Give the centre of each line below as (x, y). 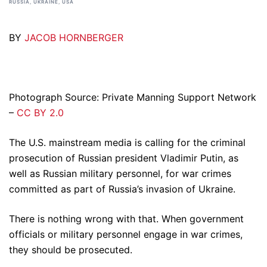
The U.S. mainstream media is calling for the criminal (127, 142)
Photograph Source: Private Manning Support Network (133, 97)
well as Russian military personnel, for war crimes (120, 173)
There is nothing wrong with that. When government (126, 219)
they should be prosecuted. (71, 250)
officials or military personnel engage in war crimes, (126, 234)
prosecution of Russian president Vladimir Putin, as (124, 158)
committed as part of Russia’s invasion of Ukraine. (122, 189)
